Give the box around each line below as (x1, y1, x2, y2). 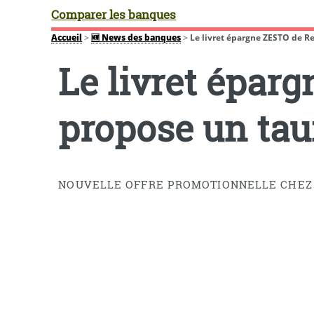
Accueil (51, 32, 83, 43)
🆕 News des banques (91, 32, 182, 43)
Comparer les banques (51, 7, 177, 22)
